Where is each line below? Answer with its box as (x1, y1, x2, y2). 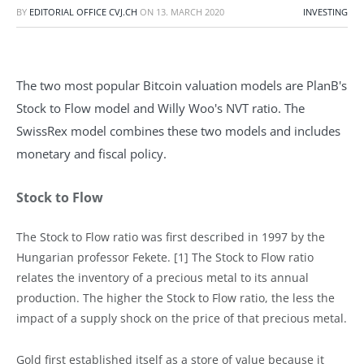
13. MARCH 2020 (156, 6, 224, 18)
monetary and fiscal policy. (16, 145, 167, 162)
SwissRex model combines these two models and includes (16, 122, 340, 139)
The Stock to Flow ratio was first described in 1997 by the (16, 228, 325, 245)
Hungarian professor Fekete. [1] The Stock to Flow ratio (16, 249, 314, 265)
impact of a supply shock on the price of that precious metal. (16, 310, 347, 326)
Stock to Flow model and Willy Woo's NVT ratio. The (16, 99, 305, 116)
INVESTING (303, 6, 348, 18)
